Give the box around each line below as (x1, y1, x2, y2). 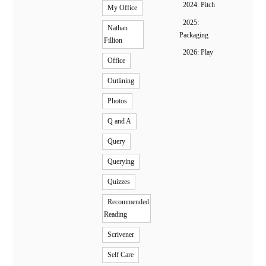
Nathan (107, 24, 128, 33)
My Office (107, 4, 138, 12)
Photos (107, 97, 128, 106)
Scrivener (107, 230, 135, 239)
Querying (107, 157, 135, 166)
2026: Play (182, 48, 213, 57)
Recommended (107, 198, 150, 207)
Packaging (179, 30, 208, 39)
